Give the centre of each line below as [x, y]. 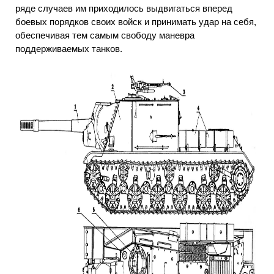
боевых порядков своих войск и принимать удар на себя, [136, 21]
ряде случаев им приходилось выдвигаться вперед [124, 8]
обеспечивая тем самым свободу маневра [105, 35]
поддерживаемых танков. [69, 48]
